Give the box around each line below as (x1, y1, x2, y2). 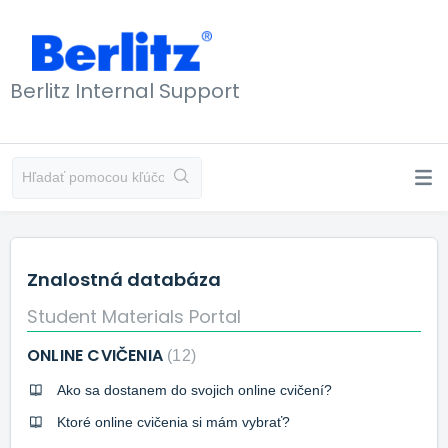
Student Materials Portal (27, 303, 241, 329)
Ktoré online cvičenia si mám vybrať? (57, 413, 290, 430)
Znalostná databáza (27, 267, 221, 292)
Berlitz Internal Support (10, 76, 240, 105)
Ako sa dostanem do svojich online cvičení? (57, 381, 332, 398)
